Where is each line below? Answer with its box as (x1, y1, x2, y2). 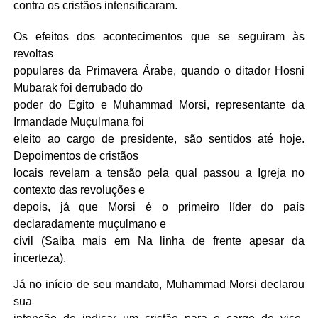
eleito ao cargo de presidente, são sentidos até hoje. (13, 133, 305, 145)
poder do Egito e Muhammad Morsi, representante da (13, 99, 305, 111)
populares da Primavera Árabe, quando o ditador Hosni (13, 65, 305, 77)
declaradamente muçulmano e (13, 218, 166, 230)
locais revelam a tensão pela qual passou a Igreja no (13, 167, 305, 179)
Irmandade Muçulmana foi (13, 116, 144, 128)
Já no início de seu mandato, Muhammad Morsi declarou (13, 278, 305, 291)
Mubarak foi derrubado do (13, 82, 143, 94)
